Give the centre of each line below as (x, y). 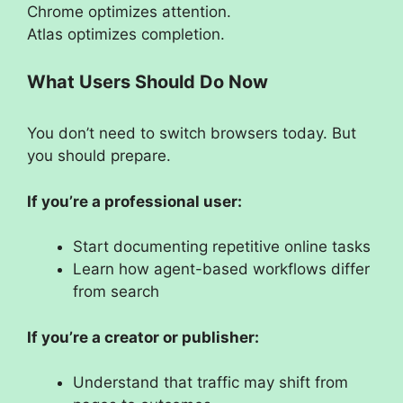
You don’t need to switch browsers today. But (192, 134)
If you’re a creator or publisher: (143, 337)
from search (116, 292)
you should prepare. (99, 156)
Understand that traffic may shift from (210, 383)
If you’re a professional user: (134, 201)
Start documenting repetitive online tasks (222, 247)
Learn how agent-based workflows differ (221, 269)
